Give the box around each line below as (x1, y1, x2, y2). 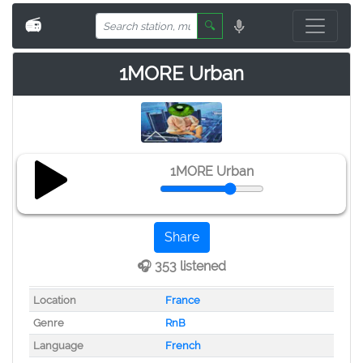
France (164, 294, 200, 306)
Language (32, 340, 83, 352)
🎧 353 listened (137, 258, 226, 274)
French (164, 340, 201, 352)
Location (32, 294, 76, 306)
